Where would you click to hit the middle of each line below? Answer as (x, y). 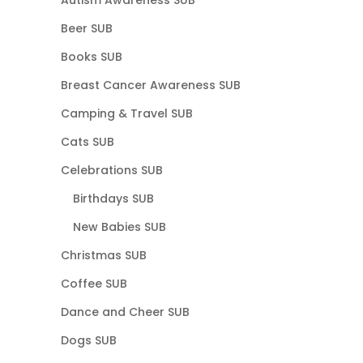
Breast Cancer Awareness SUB (150, 85)
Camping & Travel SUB (126, 113)
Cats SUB (87, 141)
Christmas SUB (103, 255)
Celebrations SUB (111, 170)
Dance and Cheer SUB (125, 312)
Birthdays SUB (113, 198)
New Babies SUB (119, 226)
